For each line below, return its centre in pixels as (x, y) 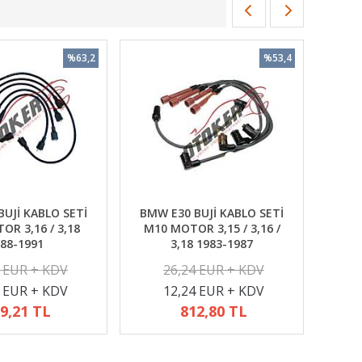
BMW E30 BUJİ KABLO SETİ (212, 213)
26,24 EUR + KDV (214, 270)
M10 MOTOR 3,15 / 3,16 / (212, 228)
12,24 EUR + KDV (214, 291)
